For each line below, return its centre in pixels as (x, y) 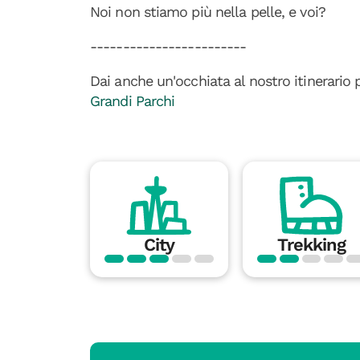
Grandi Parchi (133, 101)
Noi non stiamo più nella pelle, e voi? (208, 12)
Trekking (311, 245)
